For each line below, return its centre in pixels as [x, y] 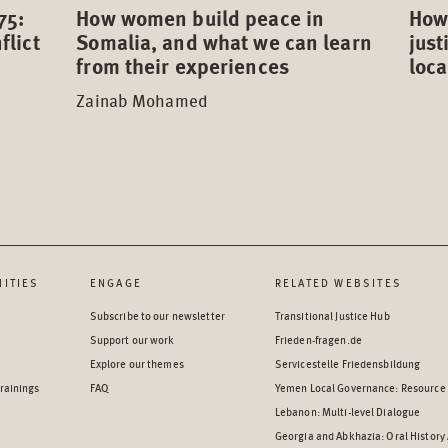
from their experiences [182, 65]
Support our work [132, 339]
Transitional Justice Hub [332, 315]
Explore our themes [136, 363]
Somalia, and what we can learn [224, 41]
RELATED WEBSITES [338, 282]
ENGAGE [115, 282]
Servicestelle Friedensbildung [347, 363]
